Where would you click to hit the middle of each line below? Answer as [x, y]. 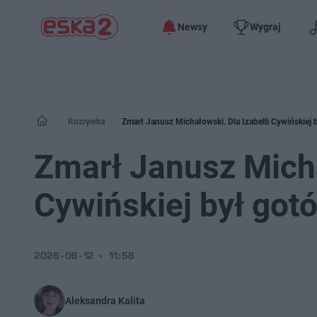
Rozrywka [86, 122]
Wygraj [265, 27]
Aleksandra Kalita [105, 301]
